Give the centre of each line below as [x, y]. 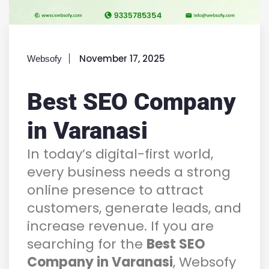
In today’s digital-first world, [120, 154]
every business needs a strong [129, 172]
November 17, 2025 [122, 58]
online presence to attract [115, 190]
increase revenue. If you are [120, 226]
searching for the [87, 244]
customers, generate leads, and [134, 208]
